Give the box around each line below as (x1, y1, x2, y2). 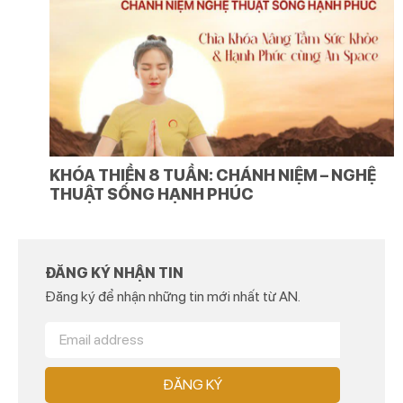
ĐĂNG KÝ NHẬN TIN (45, 264, 184, 282)
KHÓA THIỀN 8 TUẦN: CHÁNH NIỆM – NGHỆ (49, 165, 376, 184)
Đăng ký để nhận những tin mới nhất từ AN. (45, 287, 300, 305)
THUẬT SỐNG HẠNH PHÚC (49, 184, 254, 203)
